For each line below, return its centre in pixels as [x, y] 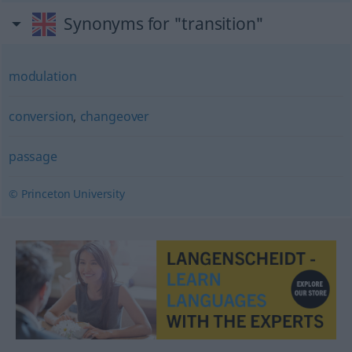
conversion [41, 116]
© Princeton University [66, 194]
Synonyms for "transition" [164, 24]
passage [33, 156]
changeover [115, 116]
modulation [42, 76]
